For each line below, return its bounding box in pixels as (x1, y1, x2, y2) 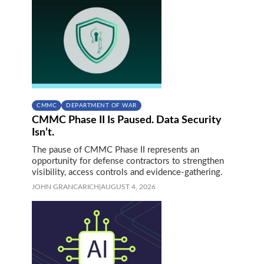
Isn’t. (32, 127, 54, 138)
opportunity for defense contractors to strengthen (32, 156, 224, 166)
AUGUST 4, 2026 (101, 183, 156, 190)
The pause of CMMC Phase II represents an (32, 145, 199, 154)
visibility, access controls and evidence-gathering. (32, 167, 223, 177)
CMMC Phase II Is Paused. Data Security (32, 114, 222, 126)
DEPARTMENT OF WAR (66, 102, 137, 108)
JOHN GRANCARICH (32, 183, 99, 190)
